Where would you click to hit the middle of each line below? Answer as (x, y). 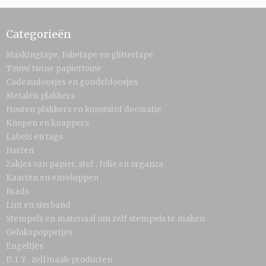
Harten (20, 151)
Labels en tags (34, 137)
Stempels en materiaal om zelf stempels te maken (105, 219)
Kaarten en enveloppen (52, 178)
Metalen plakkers (40, 96)
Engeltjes (25, 246)
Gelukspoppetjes (39, 232)
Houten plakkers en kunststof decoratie (84, 110)
